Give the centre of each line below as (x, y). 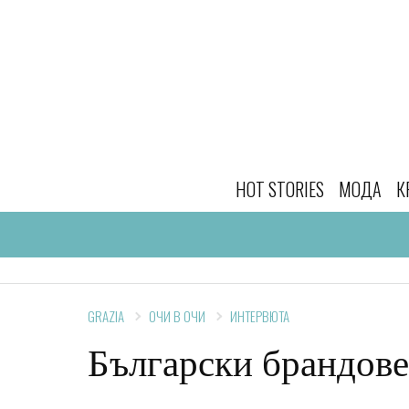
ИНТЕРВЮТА (260, 316)
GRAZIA (106, 316)
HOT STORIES (280, 189)
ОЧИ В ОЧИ (177, 316)
